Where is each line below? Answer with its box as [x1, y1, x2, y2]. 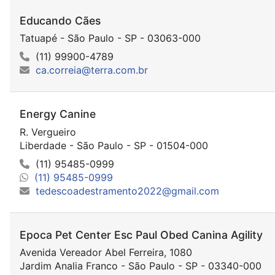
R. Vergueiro [20, 125, 76, 138]
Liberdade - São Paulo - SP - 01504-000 [20, 139, 208, 152]
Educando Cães [20, 14, 101, 28]
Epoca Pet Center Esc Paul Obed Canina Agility [20, 228, 263, 241]
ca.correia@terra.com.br [36, 64, 148, 77]
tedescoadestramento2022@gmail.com [36, 184, 219, 197]
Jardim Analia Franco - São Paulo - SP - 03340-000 [20, 260, 261, 273]
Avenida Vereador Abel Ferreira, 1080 [20, 246, 192, 259]
